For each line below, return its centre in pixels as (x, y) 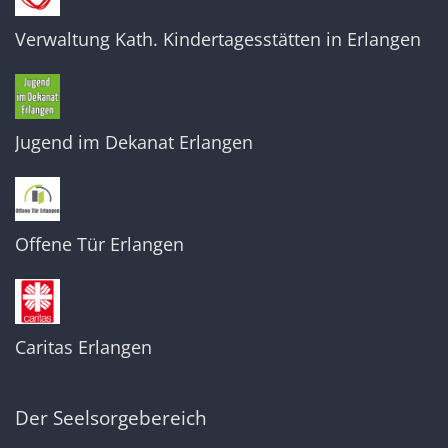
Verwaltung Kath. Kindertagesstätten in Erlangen (218, 38)
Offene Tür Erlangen (99, 244)
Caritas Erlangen (83, 346)
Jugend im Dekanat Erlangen (134, 141)
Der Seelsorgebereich (111, 417)
